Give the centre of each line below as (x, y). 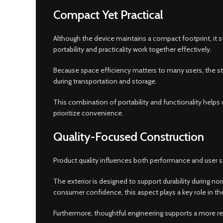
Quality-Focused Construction (129, 136)
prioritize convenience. (88, 113)
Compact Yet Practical (108, 14)
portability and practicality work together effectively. (132, 49)
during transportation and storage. (105, 81)
